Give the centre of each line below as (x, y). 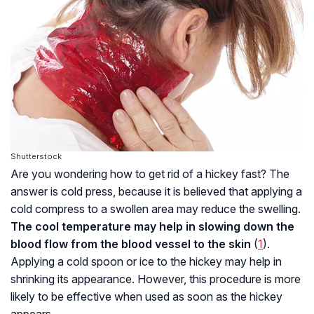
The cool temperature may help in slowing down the (152, 226)
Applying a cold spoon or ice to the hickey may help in (146, 261)
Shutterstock (36, 156)
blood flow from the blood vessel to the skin (131, 244)
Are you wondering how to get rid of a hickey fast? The (150, 173)
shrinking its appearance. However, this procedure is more (156, 279)
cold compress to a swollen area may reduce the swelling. (156, 209)
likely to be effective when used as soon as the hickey (146, 296)
